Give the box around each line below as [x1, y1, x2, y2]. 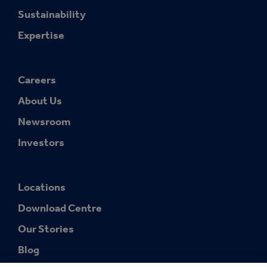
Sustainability [18, 8, 86, 21]
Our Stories [18, 222, 74, 235]
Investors [18, 136, 64, 149]
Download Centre [18, 201, 102, 215]
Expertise [18, 29, 64, 42]
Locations [18, 181, 66, 194]
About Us [18, 94, 62, 107]
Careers [18, 73, 56, 86]
